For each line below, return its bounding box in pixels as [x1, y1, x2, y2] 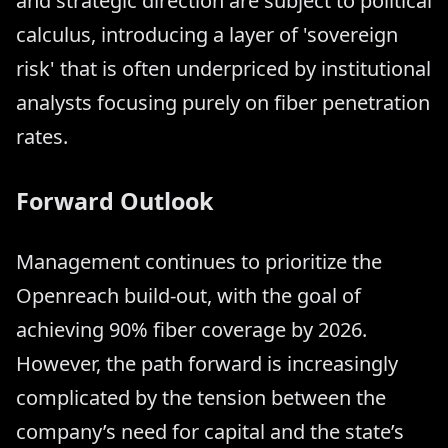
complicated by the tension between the [16, 383, 386, 411]
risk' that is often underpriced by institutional [16, 55, 431, 83]
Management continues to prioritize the [16, 247, 382, 275]
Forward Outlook [16, 185, 214, 218]
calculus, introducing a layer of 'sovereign [16, 21, 398, 49]
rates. [16, 123, 68, 151]
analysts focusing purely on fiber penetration [16, 89, 430, 117]
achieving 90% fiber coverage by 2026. [16, 315, 367, 343]
